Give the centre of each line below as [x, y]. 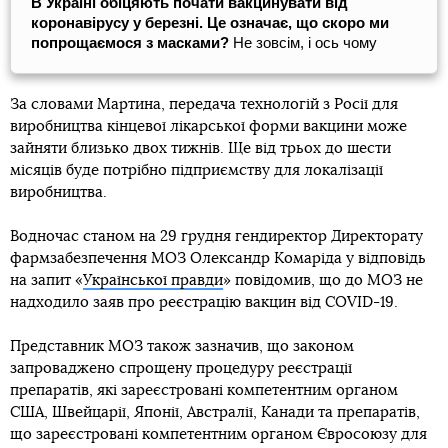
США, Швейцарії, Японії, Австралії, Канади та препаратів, [215, 412]
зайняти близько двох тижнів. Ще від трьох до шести [200, 148]
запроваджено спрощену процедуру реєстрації [181, 368]
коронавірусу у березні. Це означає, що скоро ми [210, 22]
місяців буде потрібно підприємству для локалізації [196, 170]
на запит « [46, 280]
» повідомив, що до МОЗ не [323, 280]
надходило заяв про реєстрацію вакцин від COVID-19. [204, 302]
